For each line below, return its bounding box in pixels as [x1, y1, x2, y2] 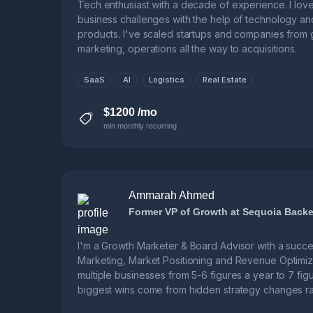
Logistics [149, 75, 184, 85]
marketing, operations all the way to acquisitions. [78, 43, 297, 55]
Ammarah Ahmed [129, 189, 214, 202]
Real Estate [203, 75, 247, 85]
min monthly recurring [103, 122, 177, 131]
